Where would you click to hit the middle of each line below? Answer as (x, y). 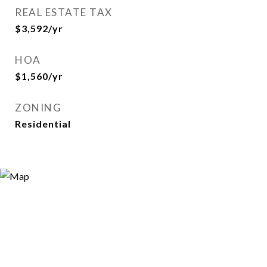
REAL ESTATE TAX (64, 12)
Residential (43, 124)
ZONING (38, 108)
